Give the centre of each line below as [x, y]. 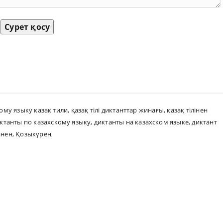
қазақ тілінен [187, 110]
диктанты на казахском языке [141, 122]
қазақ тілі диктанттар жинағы [117, 110]
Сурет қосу [27, 27]
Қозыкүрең [33, 134]
